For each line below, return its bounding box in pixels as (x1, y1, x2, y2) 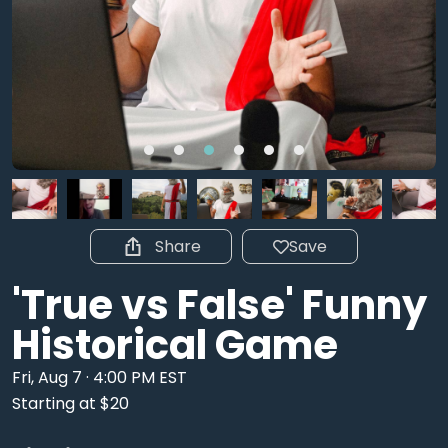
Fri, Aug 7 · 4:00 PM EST (12, 366, 187, 389)
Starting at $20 (12, 392, 129, 415)
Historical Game (12, 317, 338, 373)
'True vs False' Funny (12, 277, 427, 333)
